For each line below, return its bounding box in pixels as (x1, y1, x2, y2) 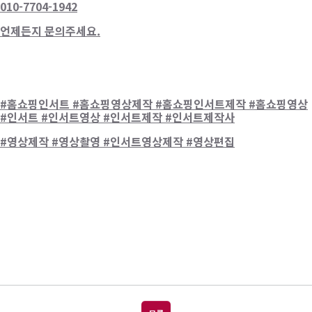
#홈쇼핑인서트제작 (155, 95, 246, 112)
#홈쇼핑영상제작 (72, 95, 153, 112)
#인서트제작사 (165, 108, 235, 125)
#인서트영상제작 (103, 132, 183, 150)
